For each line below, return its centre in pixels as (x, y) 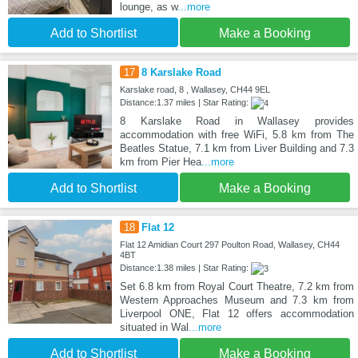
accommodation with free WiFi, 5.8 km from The (237, 134)
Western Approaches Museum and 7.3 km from (237, 300)
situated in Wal (154, 327)
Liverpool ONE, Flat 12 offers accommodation (237, 313)
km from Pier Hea (160, 161)
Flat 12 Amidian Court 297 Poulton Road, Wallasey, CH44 (229, 244)
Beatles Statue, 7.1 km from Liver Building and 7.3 (237, 148)
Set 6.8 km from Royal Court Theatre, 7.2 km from (237, 286)
